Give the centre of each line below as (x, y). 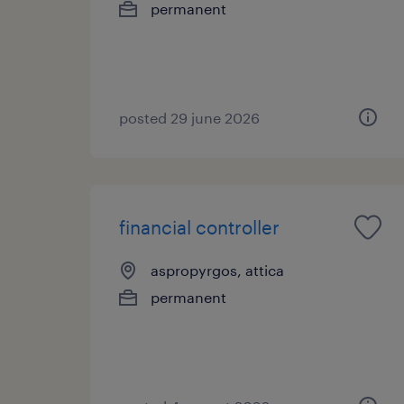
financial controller (199, 227)
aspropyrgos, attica (217, 270)
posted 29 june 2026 (189, 117)
